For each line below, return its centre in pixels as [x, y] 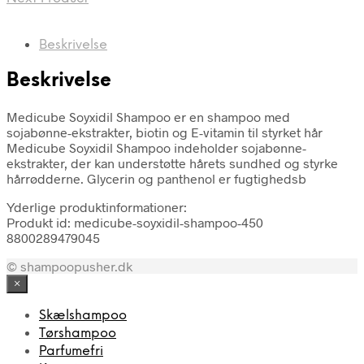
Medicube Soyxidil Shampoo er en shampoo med [148, 116]
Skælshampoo [83, 315]
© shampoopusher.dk [69, 266]
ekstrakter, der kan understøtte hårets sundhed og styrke [172, 162]
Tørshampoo [78, 333]
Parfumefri [71, 351]
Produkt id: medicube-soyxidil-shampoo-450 [135, 222]
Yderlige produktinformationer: [97, 206]
